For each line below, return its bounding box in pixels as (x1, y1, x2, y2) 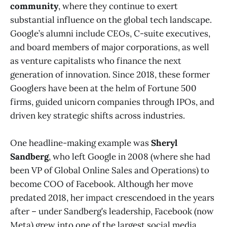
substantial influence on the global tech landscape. (10, 14, 212, 26)
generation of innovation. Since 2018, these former (10, 69, 210, 81)
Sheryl (151, 137, 177, 149)
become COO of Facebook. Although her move (10, 178, 193, 190)
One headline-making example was (10, 137, 151, 149)
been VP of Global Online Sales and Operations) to (10, 165, 209, 176)
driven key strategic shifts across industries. (10, 110, 185, 122)
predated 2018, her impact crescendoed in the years (10, 192, 214, 204)
